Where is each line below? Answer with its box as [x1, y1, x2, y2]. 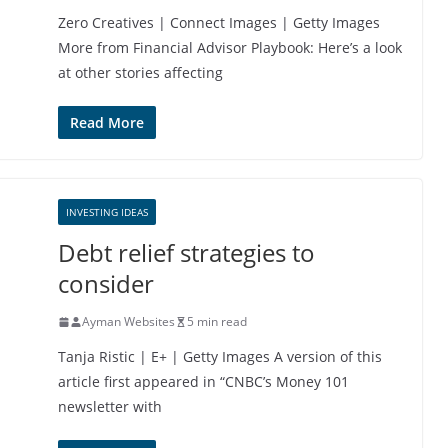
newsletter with [58, 397, 162, 416]
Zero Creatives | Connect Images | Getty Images [58, 13, 380, 32]
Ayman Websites [82, 313, 175, 330]
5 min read [187, 313, 247, 330]
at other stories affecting [58, 63, 223, 82]
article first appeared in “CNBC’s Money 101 [58, 372, 349, 391]
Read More [70, 113, 144, 132]
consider [58, 267, 154, 300]
